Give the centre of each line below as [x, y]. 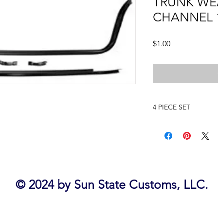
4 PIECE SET [172, 107]
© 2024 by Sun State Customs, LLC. [112, 184]
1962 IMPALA [173, 125]
